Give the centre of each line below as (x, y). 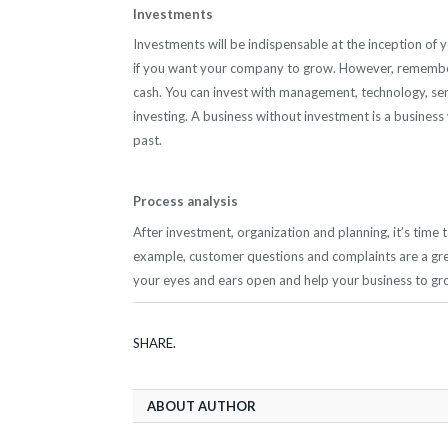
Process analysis (185, 201)
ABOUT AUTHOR (201, 406)
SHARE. (154, 343)
